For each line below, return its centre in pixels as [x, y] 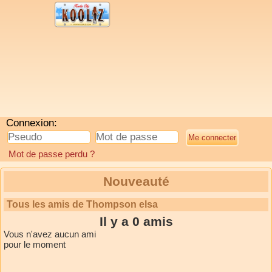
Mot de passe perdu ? [52, 154]
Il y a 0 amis [136, 222]
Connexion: [32, 123]
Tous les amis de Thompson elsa [82, 205]
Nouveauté [136, 182]
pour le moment [35, 245]
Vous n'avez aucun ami [50, 234]
